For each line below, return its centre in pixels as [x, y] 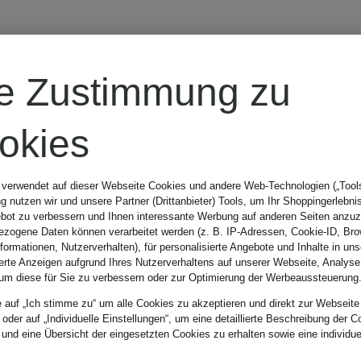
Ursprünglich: [167, 340]
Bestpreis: [147, 301]
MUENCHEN [188, 99]
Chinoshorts [182, 167]
